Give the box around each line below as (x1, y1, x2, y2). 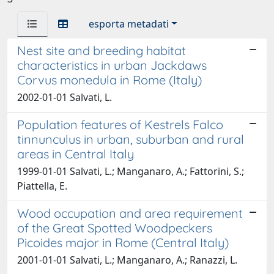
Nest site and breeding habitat (17, 42, 186, 58)
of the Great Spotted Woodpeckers (17, 220, 212, 235)
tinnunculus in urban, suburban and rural (17, 131, 244, 147)
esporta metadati (89, 17, 169, 31)
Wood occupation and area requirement (17, 205, 243, 221)
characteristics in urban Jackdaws (17, 57, 207, 73)
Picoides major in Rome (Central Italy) (17, 234, 229, 250)
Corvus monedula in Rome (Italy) (17, 72, 202, 87)
